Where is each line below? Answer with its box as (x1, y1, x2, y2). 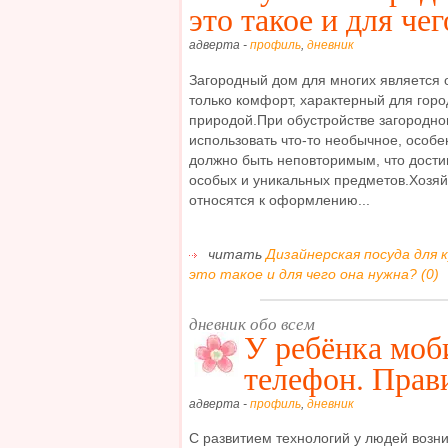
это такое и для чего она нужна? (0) (189, 266, 439, 283)
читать (204, 246, 266, 263)
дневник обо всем (189, 312, 315, 335)
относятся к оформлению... (189, 191, 370, 208)
